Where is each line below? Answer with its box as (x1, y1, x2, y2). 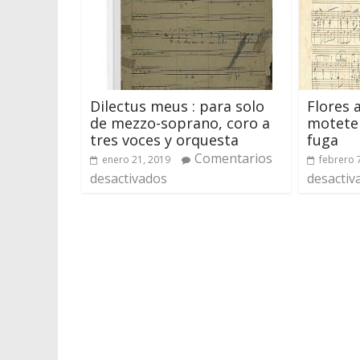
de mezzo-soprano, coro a (90, 112, 270, 133)
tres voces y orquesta (90, 129, 239, 149)
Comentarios (194, 149, 272, 167)
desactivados (90, 169, 167, 187)
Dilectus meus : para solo (90, 96, 264, 116)
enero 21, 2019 (102, 152, 170, 166)
